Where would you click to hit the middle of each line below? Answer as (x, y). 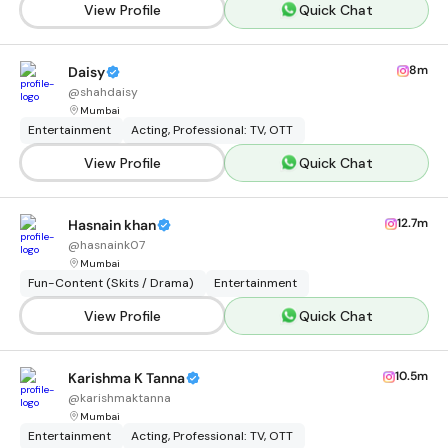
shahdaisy (109, 92)
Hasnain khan (112, 225)
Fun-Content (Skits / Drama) (111, 283)
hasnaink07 (112, 245)
